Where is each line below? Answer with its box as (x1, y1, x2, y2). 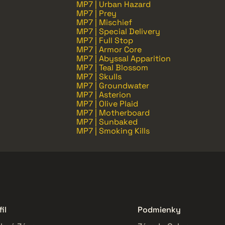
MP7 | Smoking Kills (76, 126, 150, 137)
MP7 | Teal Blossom (76, 62, 148, 73)
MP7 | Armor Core (76, 44, 142, 55)
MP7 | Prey (76, 8, 117, 19)
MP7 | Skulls (76, 71, 122, 82)
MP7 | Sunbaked (76, 117, 138, 128)
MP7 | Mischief (76, 17, 132, 28)
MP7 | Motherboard (76, 107, 150, 119)
